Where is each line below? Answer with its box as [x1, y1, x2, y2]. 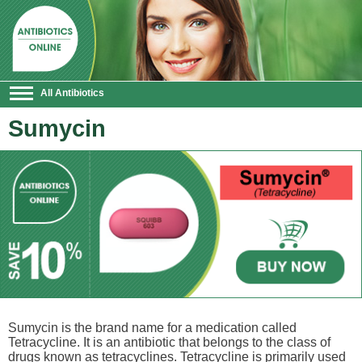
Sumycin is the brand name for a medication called [8, 320, 297, 335]
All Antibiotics [40, 87, 104, 99]
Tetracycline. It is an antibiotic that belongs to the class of [8, 335, 330, 349]
